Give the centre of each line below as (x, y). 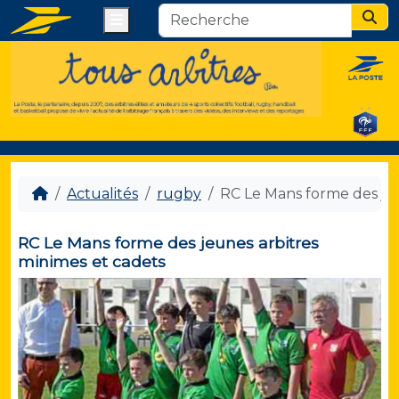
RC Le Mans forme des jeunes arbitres (168, 243)
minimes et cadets (92, 262)
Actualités (102, 194)
